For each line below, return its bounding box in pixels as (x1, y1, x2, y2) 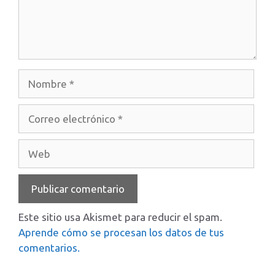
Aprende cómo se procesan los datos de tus (18, 227, 224, 238)
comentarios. (18, 242, 80, 254)
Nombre (18, 71, 56, 82)
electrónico (18, 121, 71, 133)
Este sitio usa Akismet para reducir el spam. (18, 211, 222, 223)
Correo (18, 106, 50, 117)
